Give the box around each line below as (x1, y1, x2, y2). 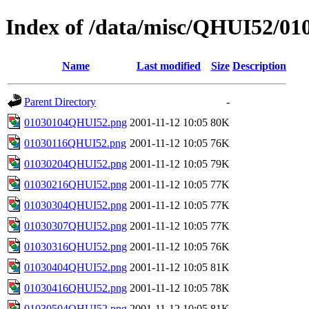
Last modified (137, 59, 201, 72)
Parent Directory (24, 95, 96, 108)
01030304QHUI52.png (24, 199, 127, 211)
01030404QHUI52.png (24, 261, 127, 273)
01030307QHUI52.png (24, 219, 127, 232)
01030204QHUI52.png (24, 157, 127, 170)
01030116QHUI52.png (24, 137, 126, 149)
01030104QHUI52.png (24, 116, 127, 128)
